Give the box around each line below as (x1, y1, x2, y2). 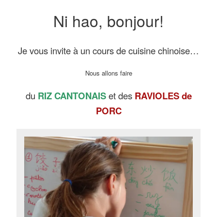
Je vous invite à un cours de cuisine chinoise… (18, 44, 199, 57)
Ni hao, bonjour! (53, 9, 164, 32)
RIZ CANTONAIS (37, 89, 108, 103)
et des (108, 89, 135, 102)
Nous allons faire (85, 68, 132, 78)
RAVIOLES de (134, 89, 192, 103)
